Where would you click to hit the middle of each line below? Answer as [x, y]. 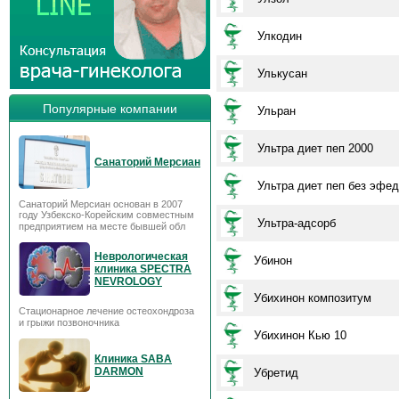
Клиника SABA [133, 359]
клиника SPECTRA [143, 269]
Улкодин [278, 36]
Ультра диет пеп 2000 [313, 148]
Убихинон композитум [313, 298]
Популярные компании [110, 109]
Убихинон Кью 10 [300, 335]
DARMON [119, 371]
